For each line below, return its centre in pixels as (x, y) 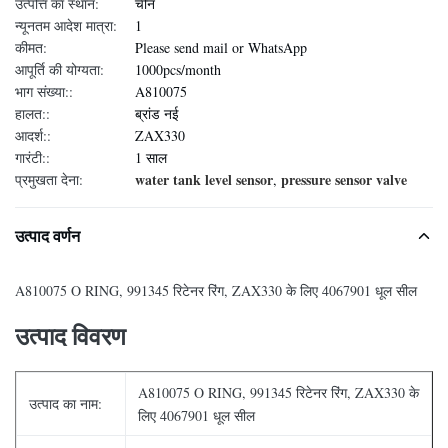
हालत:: (32, 113)
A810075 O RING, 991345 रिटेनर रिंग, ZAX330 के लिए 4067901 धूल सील (216, 290)
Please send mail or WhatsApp (221, 47)
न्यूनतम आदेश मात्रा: (66, 25)
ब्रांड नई (157, 113)
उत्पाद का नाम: (65, 403)
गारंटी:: (32, 157)
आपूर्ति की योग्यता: (59, 69)
